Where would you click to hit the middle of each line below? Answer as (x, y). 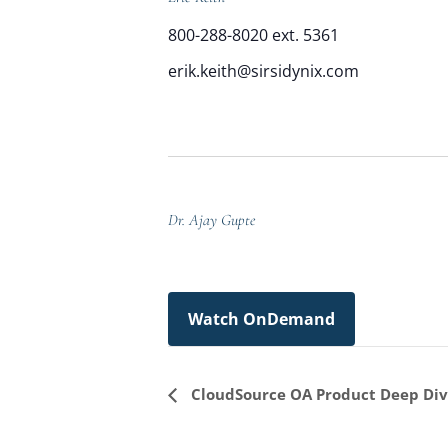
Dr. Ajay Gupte (211, 220)
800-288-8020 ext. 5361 (253, 35)
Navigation (231, 425)
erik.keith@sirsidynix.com (263, 71)
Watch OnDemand (261, 318)
